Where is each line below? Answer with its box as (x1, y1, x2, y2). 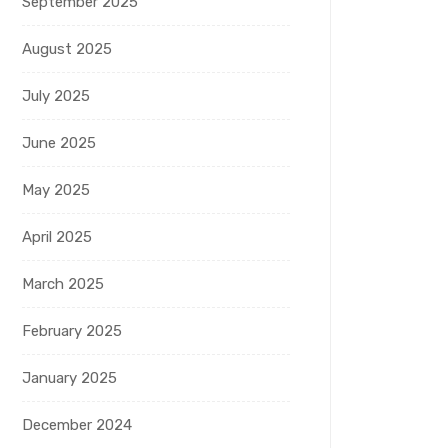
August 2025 (22, 40, 112, 59)
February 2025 (22, 322, 122, 341)
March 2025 (22, 275, 104, 294)
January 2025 (22, 369, 117, 388)
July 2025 (22, 87, 90, 106)
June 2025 (22, 134, 96, 153)
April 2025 (22, 228, 92, 247)
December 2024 (22, 416, 132, 435)
